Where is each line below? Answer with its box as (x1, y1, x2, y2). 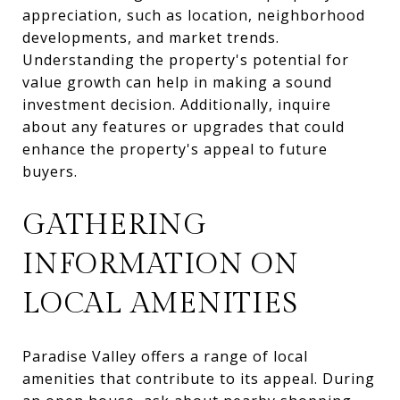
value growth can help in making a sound (22, 71, 332, 92)
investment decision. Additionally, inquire (22, 94, 331, 114)
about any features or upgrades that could (22, 116, 345, 137)
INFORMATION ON (22, 246, 299, 281)
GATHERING (22, 207, 207, 242)
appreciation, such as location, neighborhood (22, 4, 365, 25)
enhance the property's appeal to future (22, 138, 328, 159)
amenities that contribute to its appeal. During (22, 368, 375, 388)
